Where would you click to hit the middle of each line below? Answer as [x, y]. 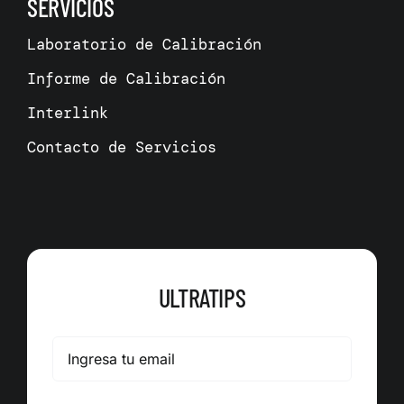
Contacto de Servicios [121, 147]
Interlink [67, 113]
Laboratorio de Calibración [144, 45]
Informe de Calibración [126, 79]
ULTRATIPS [202, 298]
